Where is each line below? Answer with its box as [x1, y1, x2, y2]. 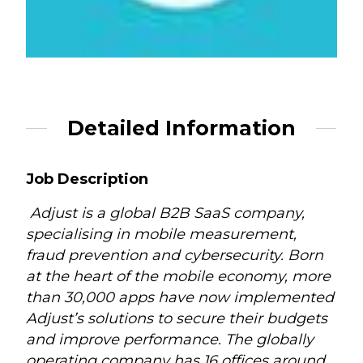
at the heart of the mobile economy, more [26, 267, 331, 285]
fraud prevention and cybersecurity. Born [26, 246, 324, 264]
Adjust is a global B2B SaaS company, [26, 203, 305, 222]
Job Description [26, 170, 149, 189]
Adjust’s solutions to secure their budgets [26, 309, 328, 327]
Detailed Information [66, 115, 296, 140]
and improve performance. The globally [26, 330, 314, 348]
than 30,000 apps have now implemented [26, 288, 335, 306]
